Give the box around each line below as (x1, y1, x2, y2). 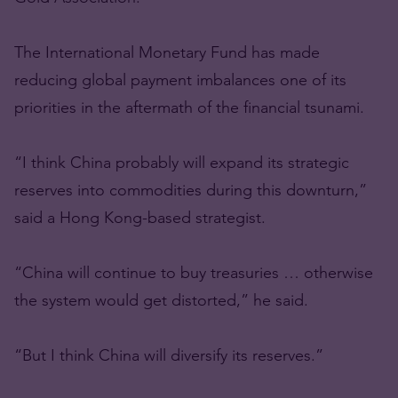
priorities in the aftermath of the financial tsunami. (14, 97, 364, 117)
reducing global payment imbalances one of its (14, 69, 346, 90)
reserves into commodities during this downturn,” (14, 179, 367, 200)
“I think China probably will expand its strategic (14, 152, 349, 172)
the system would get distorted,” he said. (14, 290, 308, 310)
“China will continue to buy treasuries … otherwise (14, 262, 373, 283)
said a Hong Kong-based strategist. (14, 207, 266, 227)
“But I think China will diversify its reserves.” (14, 345, 323, 365)
